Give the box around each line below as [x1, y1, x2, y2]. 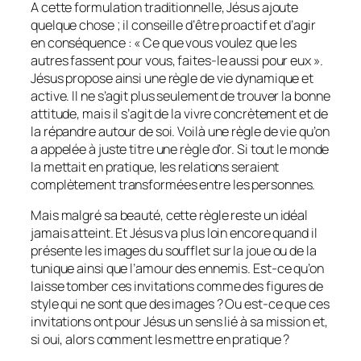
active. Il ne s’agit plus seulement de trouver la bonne [31, 86, 330, 105]
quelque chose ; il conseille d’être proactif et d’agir [31, 15, 316, 34]
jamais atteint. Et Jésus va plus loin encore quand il [31, 224, 317, 243]
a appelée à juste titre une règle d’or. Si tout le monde [31, 139, 330, 158]
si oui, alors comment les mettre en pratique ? [31, 330, 290, 349]
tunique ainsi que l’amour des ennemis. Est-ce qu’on [31, 259, 324, 278]
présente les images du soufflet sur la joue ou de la [31, 242, 317, 260]
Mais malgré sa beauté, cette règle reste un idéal [31, 206, 309, 225]
